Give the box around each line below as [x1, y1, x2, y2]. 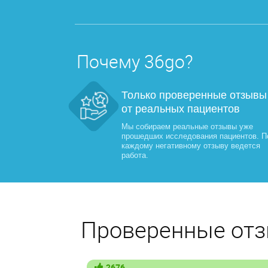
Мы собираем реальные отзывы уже [121, 122, 253, 131]
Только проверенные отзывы [121, 89, 267, 101]
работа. [121, 151, 148, 160]
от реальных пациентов [121, 103, 240, 115]
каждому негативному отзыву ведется [121, 141, 260, 150]
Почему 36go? [76, 49, 193, 74]
